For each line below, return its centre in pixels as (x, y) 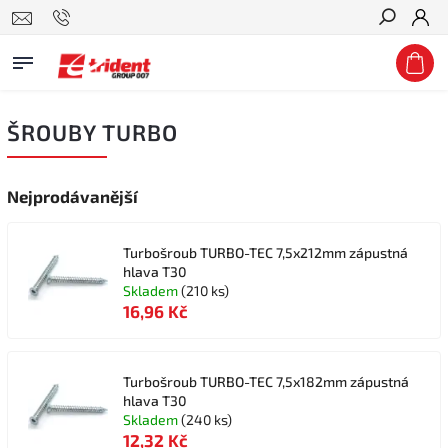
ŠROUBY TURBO (92, 132)
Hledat (402, 53)
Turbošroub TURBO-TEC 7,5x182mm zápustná (266, 381)
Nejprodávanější (72, 196)
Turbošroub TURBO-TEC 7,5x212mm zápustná (265, 252)
